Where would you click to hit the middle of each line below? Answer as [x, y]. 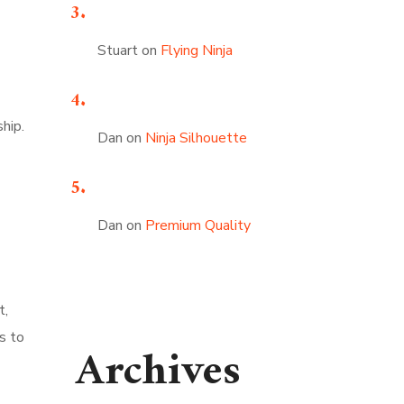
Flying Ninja [196, 50]
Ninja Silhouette [196, 138]
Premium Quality [197, 225]
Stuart [117, 50]
